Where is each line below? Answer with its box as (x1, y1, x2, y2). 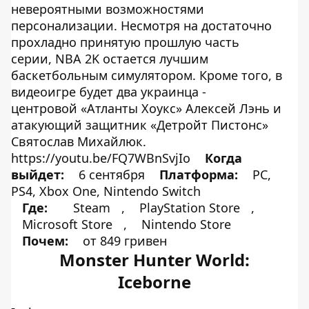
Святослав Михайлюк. (11, 133, 146, 150)
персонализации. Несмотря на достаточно (11, 17, 272, 34)
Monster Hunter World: (59, 248, 250, 271)
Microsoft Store (22, 216, 112, 232)
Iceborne (118, 270, 191, 293)
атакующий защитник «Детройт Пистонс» (11, 117, 268, 133)
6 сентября (75, 166, 148, 183)
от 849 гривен (83, 232, 167, 249)
